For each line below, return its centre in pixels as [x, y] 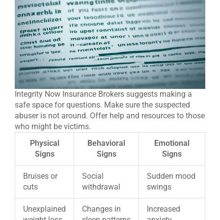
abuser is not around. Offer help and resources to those [110, 115]
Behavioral [106, 143]
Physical [44, 143]
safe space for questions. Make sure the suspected [102, 105]
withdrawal [101, 187]
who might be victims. [53, 126]
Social [93, 176]
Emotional [172, 143]
